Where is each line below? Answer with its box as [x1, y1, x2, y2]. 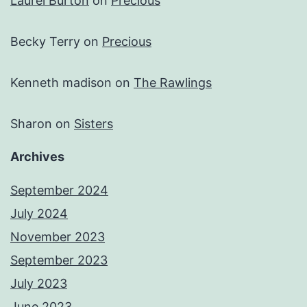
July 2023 [10, 276, 67, 291]
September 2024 [10, 183, 108, 198]
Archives [10, 149, 64, 164]
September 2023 [10, 253, 108, 268]
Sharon [10, 116, 52, 132]
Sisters [74, 116, 113, 132]
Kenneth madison [10, 75, 112, 90]
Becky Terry [10, 34, 80, 49]
